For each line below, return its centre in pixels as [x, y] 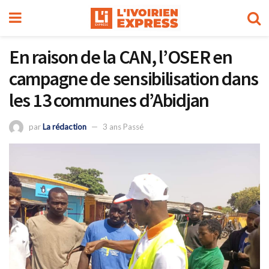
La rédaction [65, 126]
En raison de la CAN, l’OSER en [121, 57]
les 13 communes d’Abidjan [109, 100]
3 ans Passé [123, 126]
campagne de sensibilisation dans [134, 79]
